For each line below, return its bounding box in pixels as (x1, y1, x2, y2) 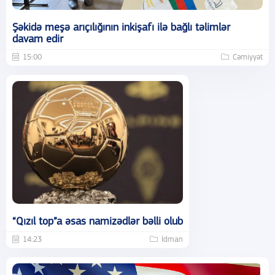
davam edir (12, 33, 63, 45)
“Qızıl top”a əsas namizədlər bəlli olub (12, 215, 183, 228)
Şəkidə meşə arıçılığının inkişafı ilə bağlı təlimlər (12, 21, 230, 34)
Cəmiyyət (233, 53, 263, 61)
